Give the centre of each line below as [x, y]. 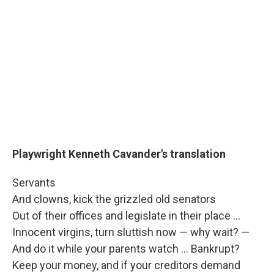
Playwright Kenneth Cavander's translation [119, 154]
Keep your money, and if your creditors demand [126, 265]
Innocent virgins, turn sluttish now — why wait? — [131, 232]
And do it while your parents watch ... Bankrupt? [126, 249]
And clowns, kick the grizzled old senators [114, 199]
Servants [37, 183]
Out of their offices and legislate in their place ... [126, 216]
